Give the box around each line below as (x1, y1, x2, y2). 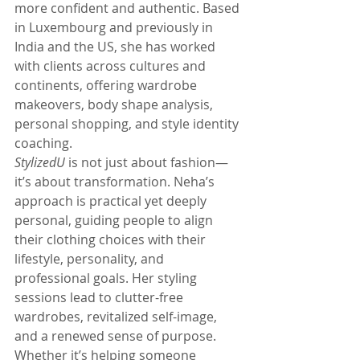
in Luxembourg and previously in (14, 18, 216, 36)
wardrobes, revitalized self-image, (14, 308, 220, 325)
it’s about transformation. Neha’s (14, 173, 218, 190)
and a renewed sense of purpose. (14, 327, 219, 345)
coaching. (14, 134, 72, 152)
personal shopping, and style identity (14, 115, 242, 133)
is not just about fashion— (65, 153, 228, 171)
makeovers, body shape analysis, (14, 96, 216, 113)
